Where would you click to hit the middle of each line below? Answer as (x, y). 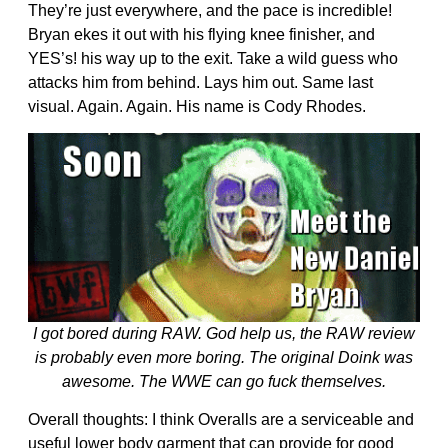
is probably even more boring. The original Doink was (224, 358)
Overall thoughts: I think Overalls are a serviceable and (221, 420)
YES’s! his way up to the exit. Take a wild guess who (213, 59)
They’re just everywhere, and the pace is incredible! (210, 11)
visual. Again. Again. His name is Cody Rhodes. (197, 107)
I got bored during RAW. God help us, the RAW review (224, 334)
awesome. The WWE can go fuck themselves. (224, 382)
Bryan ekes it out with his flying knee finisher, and (201, 35)
